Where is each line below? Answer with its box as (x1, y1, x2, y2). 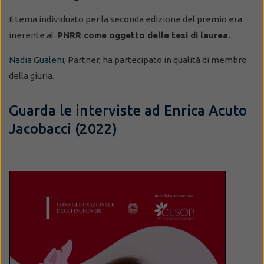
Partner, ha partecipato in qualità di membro (66, 54, 247, 65)
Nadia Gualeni (9, 54, 64, 65)
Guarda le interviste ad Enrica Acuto (9, 102, 247, 118)
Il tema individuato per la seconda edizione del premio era (9, 14, 242, 24)
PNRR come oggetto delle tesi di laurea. (57, 29, 230, 40)
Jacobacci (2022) (9, 120, 121, 137)
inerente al (9, 29, 57, 40)
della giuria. (9, 70, 54, 81)
